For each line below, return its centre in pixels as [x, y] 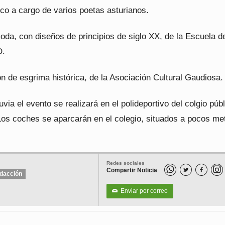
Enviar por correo [143, 191]
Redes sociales [126, 163]
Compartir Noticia [132, 170]
